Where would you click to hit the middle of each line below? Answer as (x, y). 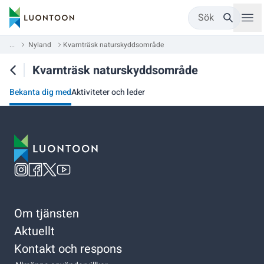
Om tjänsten (47, 213)
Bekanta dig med (40, 92)
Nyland (40, 45)
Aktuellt (34, 231)
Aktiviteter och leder (108, 92)
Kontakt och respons (68, 249)
